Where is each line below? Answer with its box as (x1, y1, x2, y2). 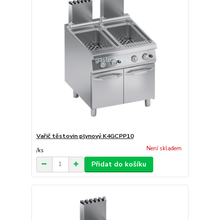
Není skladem (146, 145, 182, 153)
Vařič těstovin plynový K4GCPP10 (36, 132, 134, 140)
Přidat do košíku (91, 159, 146, 169)
